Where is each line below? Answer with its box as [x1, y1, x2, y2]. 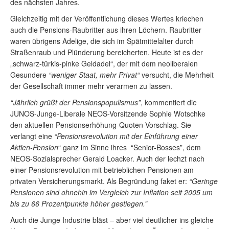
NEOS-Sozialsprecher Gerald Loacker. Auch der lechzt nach [10, 153, 204, 164]
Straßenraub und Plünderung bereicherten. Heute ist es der [10, 47, 203, 57]
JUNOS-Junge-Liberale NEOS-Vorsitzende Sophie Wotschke [10, 108, 205, 119]
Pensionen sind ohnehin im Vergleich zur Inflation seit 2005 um [10, 187, 213, 197]
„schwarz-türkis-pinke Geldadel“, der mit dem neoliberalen [10, 58, 198, 68]
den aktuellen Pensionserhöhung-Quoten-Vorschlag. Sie [10, 120, 191, 130]
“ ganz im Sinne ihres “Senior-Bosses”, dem [58, 142, 201, 152]
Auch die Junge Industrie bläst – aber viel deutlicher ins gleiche [10, 215, 214, 225]
